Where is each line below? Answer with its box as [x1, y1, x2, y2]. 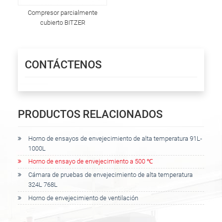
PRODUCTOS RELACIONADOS [18, 107, 163, 120]
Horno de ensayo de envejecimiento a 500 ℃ [28, 158, 153, 166]
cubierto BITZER [40, 18, 85, 26]
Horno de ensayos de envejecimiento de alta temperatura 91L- [28, 134, 202, 142]
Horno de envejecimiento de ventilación [28, 194, 138, 202]
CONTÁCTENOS [25, 57, 102, 71]
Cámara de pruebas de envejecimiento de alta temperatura [28, 170, 193, 178]
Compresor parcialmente [27, 8, 98, 16]
